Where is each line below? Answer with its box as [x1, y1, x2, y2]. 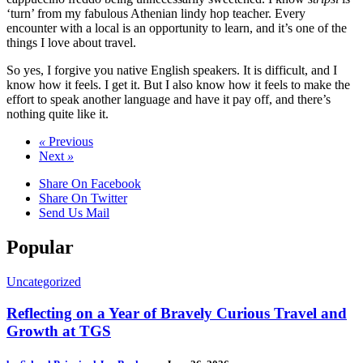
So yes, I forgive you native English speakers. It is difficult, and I [6, 63, 337, 77]
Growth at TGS [6, 322, 111, 340]
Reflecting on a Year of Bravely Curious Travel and [6, 304, 347, 322]
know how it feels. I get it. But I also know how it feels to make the [6, 78, 350, 92]
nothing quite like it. [6, 107, 109, 121]
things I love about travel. [6, 36, 136, 49]
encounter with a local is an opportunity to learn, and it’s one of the [6, 21, 347, 35]
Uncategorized [6, 274, 81, 288]
